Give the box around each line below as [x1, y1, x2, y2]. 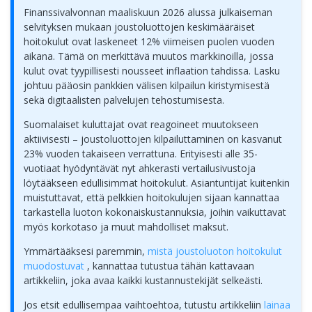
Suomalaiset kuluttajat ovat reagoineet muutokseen [24, 118, 258, 132]
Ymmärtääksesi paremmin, [24, 244, 148, 258]
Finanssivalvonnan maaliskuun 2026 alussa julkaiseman [24, 6, 272, 19]
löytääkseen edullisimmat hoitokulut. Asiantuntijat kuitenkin [24, 176, 290, 190]
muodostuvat [24, 259, 87, 273]
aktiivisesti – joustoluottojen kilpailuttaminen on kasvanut [24, 132, 282, 146]
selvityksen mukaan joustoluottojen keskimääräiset [24, 20, 255, 34]
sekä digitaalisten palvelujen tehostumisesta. [24, 93, 224, 107]
